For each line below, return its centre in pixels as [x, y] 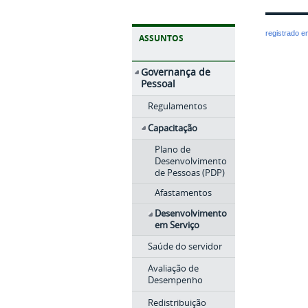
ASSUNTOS [161, 38]
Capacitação [172, 128]
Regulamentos [177, 106]
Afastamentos [183, 193]
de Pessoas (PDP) [190, 173]
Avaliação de [173, 268]
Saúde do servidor [185, 246]
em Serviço [177, 224]
